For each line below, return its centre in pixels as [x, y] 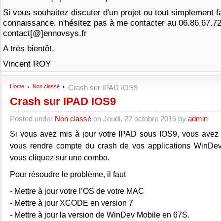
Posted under [32, 119]
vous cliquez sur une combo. [60, 157]
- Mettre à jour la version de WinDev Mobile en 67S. [100, 215]
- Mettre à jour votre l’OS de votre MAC [77, 191]
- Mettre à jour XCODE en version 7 [72, 203]
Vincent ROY [27, 64]
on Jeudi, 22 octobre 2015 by [140, 119]
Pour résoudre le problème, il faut [68, 174]
